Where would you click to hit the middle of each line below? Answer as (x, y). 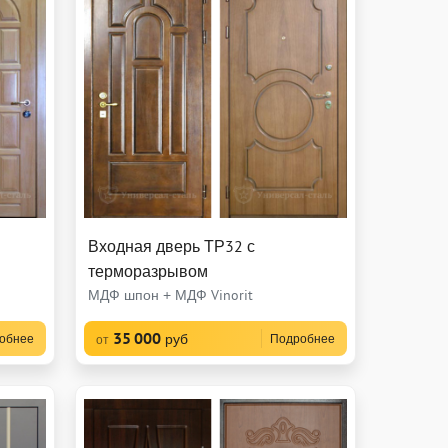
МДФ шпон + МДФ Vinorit (170, 295)
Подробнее (302, 339)
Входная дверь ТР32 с (171, 246)
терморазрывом (147, 271)
